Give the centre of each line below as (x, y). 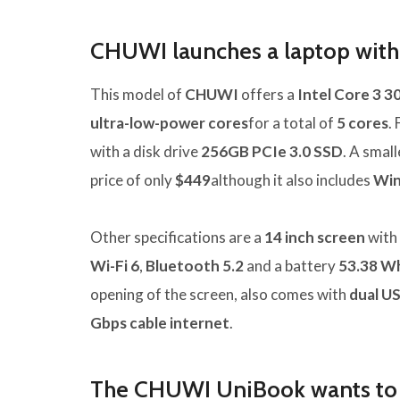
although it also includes (292, 180)
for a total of (292, 123)
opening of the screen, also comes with (220, 295)
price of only (133, 180)
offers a (268, 95)
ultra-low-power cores (169, 123)
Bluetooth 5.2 (195, 266)
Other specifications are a (177, 237)
